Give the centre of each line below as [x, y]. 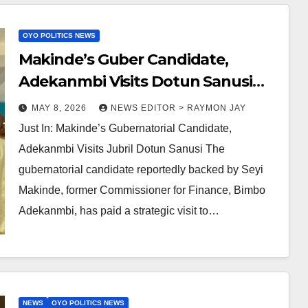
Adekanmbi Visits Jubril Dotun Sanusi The [121, 149]
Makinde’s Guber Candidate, [123, 60]
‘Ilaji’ [33, 104]
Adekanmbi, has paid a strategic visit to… [119, 211]
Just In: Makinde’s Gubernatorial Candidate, [125, 129]
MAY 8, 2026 [60, 108]
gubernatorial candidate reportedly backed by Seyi [141, 170]
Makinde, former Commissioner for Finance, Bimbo [142, 190]
